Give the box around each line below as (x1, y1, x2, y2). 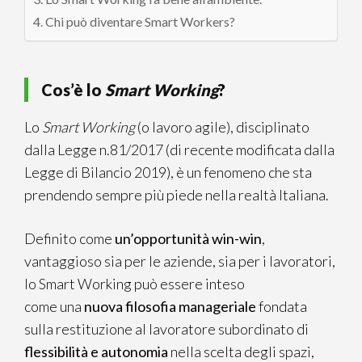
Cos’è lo (41, 80, 105, 99)
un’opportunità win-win (115, 229, 262, 247)
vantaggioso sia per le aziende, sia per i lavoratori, (24, 252, 335, 270)
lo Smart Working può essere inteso (24, 275, 245, 293)
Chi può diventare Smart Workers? (45, 14, 236, 30)
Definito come (24, 229, 115, 247)
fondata (256, 297, 307, 315)
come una (24, 297, 84, 315)
